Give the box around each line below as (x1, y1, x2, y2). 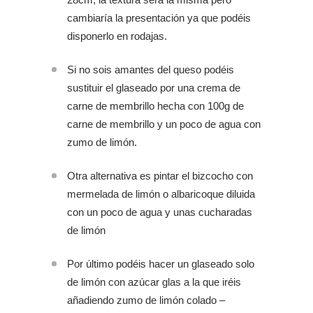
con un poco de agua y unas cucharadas (67, 206, 252, 218)
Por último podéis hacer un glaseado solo (67, 258, 254, 270)
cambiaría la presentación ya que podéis (67, 12, 251, 24)
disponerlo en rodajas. (67, 30, 167, 42)
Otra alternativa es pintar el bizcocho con (67, 170, 253, 182)
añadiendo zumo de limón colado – (67, 294, 225, 306)
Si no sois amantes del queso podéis (67, 64, 234, 75)
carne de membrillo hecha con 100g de (67, 100, 244, 112)
